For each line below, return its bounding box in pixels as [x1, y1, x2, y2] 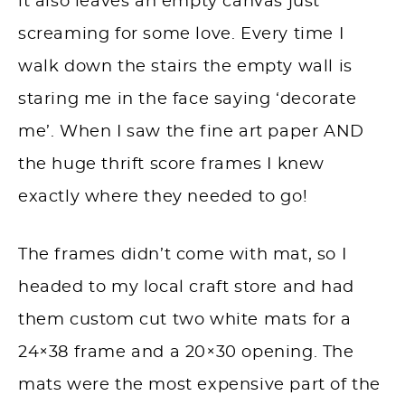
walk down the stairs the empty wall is [18, 59, 353, 76]
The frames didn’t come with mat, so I [18, 247, 347, 264]
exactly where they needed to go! [18, 189, 308, 206]
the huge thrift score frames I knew [18, 156, 325, 174]
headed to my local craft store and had [18, 279, 354, 297]
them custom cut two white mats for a [18, 312, 352, 329]
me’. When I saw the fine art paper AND [18, 124, 364, 141]
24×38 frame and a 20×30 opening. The [18, 344, 354, 362]
